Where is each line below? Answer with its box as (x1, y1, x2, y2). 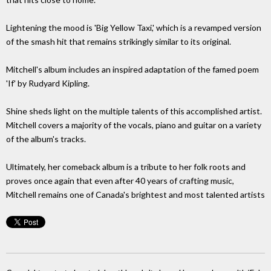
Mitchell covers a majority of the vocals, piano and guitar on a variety (6, 120, 261, 131)
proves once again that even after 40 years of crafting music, (6, 175, 234, 186)
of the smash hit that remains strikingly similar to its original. (6, 36, 231, 47)
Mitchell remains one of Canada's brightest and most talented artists (6, 189, 265, 200)
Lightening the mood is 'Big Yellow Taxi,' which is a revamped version (6, 22, 261, 33)
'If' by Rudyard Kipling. (6, 78, 90, 89)
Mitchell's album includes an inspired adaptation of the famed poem (6, 64, 259, 75)
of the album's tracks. (6, 134, 86, 145)
